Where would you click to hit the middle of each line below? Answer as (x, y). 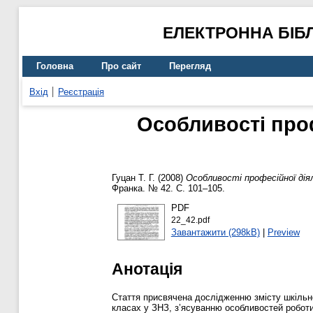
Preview (283, 232)
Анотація (147, 269)
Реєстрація (81, 92)
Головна (55, 66)
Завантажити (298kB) (215, 232)
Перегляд (190, 66)
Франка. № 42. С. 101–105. (168, 189)
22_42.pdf (190, 220)
